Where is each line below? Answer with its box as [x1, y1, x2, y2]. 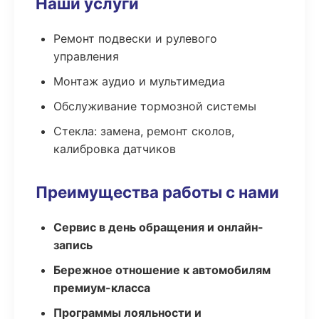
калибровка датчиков [53, 142, 176, 156]
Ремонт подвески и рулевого [53, 31, 217, 46]
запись [53, 238, 93, 252]
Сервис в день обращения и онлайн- [53, 220, 263, 234]
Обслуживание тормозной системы [53, 99, 256, 113]
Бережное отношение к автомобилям [53, 263, 271, 277]
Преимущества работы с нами [36, 182, 279, 202]
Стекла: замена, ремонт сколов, [53, 124, 234, 138]
